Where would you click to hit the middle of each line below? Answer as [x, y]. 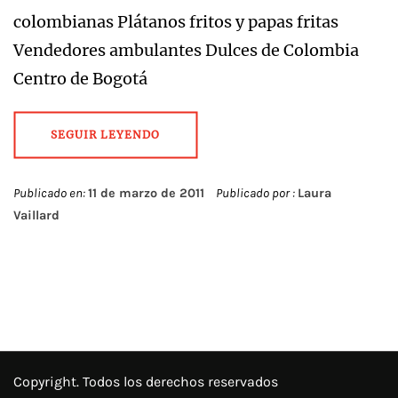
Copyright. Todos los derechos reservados [146, 382]
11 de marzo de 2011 [146, 193]
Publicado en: [51, 193]
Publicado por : [255, 193]
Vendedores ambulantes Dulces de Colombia [186, 50]
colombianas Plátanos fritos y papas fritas [176, 22]
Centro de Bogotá [80, 79]
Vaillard [36, 215]
